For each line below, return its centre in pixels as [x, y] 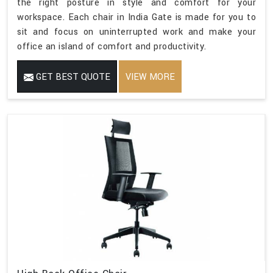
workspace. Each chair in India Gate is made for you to [136, 18]
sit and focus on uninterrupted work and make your [136, 32]
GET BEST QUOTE [72, 77]
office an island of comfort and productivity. [112, 47]
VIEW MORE [150, 77]
